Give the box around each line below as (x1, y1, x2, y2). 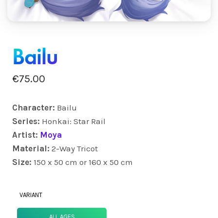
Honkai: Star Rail (42, 116, 106, 126)
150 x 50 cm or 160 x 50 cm (34, 157, 133, 167)
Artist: (12, 129, 40, 140)
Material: (12, 143, 52, 153)
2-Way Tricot (52, 143, 98, 153)
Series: (12, 116, 42, 126)
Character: (12, 102, 57, 112)
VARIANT (19, 191, 42, 199)
